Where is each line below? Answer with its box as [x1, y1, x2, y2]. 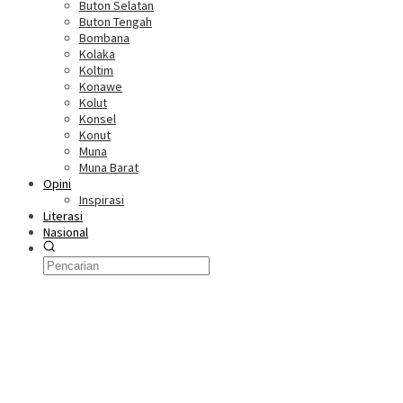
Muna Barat [79, 159, 139, 175]
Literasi [43, 208, 83, 224]
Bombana [79, 30, 130, 46]
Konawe [79, 78, 122, 94]
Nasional [43, 224, 88, 240]
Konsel [79, 111, 116, 127]
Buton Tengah [79, 13, 152, 30]
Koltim [79, 62, 113, 78]
